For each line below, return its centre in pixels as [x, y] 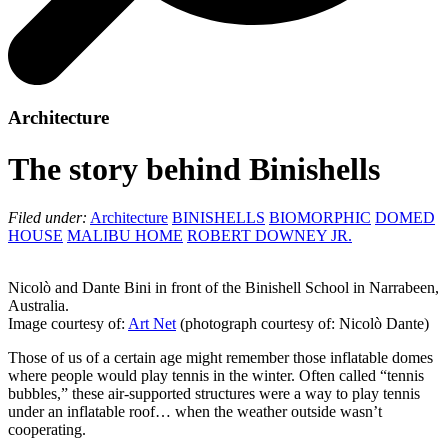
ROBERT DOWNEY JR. [269, 236]
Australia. [38, 306]
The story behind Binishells [194, 168]
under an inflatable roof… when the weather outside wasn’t [195, 412]
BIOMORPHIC [320, 218]
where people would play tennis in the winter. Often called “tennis [216, 376]
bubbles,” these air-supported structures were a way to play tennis [214, 394]
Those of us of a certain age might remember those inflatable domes [220, 358]
